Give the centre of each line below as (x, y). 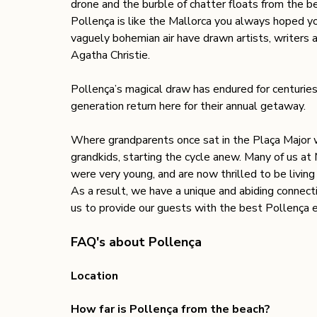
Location (96, 276)
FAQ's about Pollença (136, 242)
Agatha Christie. (112, 56)
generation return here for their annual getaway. (190, 106)
